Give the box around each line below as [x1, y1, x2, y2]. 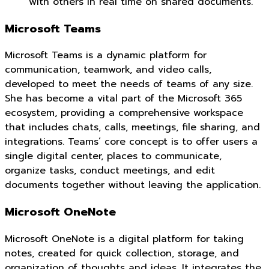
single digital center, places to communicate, [5, 149, 222, 164]
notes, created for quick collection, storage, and [5, 246, 239, 261]
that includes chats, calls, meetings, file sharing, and [5, 120, 260, 135]
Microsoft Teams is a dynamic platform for [5, 48, 207, 63]
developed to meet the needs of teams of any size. [5, 77, 253, 92]
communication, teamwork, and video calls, [5, 62, 211, 77]
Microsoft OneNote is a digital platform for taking [5, 231, 244, 246]
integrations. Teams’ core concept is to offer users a [5, 134, 258, 150]
